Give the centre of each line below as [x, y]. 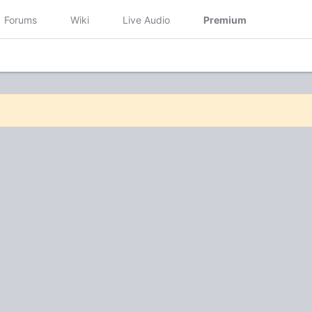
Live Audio [146, 19]
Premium [225, 19]
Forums [21, 19]
